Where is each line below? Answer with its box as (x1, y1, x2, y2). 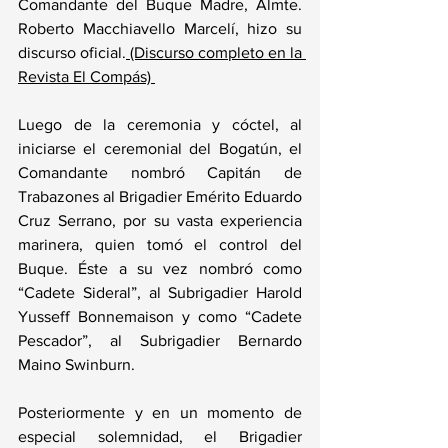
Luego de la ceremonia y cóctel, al (18, 116, 302, 133)
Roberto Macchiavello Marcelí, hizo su (18, 20, 302, 37)
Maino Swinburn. (18, 356, 143, 373)
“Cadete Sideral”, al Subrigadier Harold (18, 284, 302, 301)
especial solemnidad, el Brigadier (18, 428, 302, 445)
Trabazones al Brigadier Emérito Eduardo (18, 188, 302, 205)
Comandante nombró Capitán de (18, 164, 302, 181)
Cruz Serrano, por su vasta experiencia (18, 212, 302, 229)
